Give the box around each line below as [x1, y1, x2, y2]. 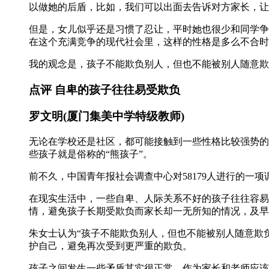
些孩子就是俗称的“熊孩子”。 [29, 149, 153, 160]
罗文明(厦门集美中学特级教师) [29, 110, 184, 123]
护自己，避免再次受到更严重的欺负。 [29, 241, 192, 252]
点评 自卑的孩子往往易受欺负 [29, 83, 180, 96]
